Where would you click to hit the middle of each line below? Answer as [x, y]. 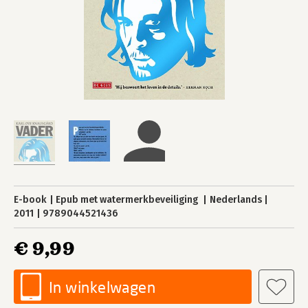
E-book [30, 200]
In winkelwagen [102, 287]
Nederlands [235, 200]
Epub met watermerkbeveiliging [128, 200]
